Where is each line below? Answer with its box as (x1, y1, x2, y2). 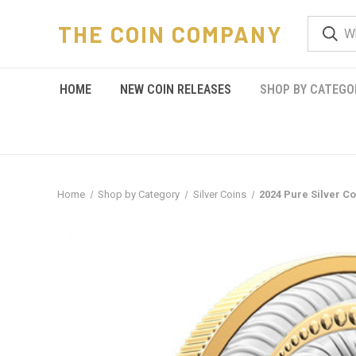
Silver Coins (192, 188, 246, 200)
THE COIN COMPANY (58, 20, 283, 48)
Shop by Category (98, 188, 180, 200)
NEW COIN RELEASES (120, 82, 231, 97)
